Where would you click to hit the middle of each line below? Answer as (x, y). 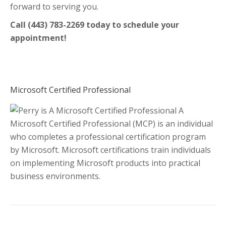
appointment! (38, 38)
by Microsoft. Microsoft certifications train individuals (110, 150)
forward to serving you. (54, 7)
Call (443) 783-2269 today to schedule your (95, 25)
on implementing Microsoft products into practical (105, 163)
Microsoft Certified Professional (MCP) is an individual (111, 124)
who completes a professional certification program (108, 137)
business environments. (55, 176)
